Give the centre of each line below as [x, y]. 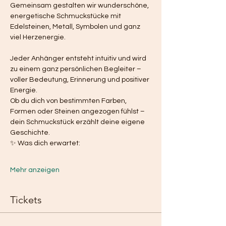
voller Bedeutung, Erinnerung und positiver [80, 79]
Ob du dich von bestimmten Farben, [69, 101]
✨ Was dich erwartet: [45, 143]
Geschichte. [30, 132]
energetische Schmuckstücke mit [66, 16]
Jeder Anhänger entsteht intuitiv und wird [79, 58]
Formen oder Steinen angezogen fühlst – [78, 111]
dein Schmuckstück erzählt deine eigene [78, 122]
